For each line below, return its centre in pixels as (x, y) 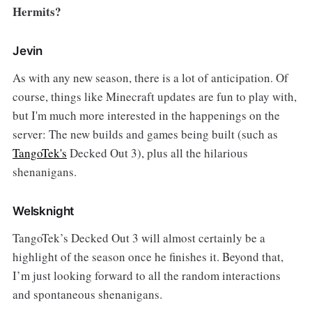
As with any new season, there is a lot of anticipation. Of (150, 78)
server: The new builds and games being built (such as (145, 134)
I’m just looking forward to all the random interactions (146, 276)
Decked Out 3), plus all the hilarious (157, 153)
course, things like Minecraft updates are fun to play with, (154, 97)
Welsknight (43, 211)
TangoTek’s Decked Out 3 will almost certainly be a (139, 238)
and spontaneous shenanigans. (87, 295)
